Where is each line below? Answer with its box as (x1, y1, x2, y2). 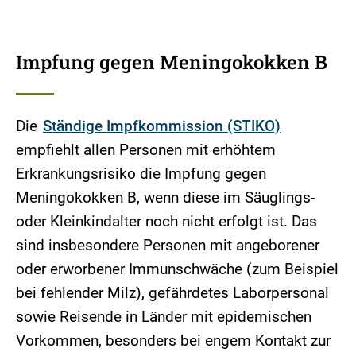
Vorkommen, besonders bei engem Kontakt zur (16, 331, 331, 350)
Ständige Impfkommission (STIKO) (43, 116, 281, 135)
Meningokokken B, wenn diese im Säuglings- (16, 188, 315, 207)
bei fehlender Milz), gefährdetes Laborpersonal (16, 283, 329, 302)
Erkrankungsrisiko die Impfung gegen (16, 164, 266, 183)
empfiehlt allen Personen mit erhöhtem (16, 140, 276, 159)
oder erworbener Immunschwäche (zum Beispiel (16, 259, 339, 278)
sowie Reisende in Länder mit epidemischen (16, 307, 311, 326)
